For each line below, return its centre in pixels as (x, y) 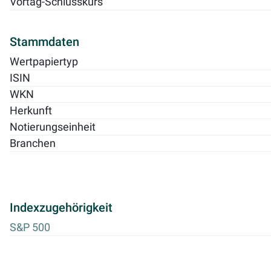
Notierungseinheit (53, 127)
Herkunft (31, 110)
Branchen (33, 143)
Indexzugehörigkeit (61, 207)
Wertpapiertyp (44, 61)
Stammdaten (44, 41)
